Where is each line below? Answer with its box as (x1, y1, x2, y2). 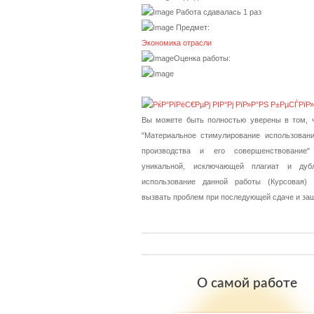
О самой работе (196, 277, 297, 290)
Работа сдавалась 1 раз (174, 8, 261, 16)
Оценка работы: (174, 54, 231, 62)
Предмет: (174, 23, 210, 32)
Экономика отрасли (142, 39, 212, 47)
